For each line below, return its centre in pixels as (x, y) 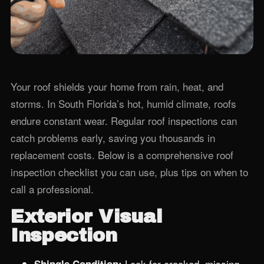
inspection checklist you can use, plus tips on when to (129, 172)
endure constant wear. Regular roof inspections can (124, 121)
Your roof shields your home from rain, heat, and (117, 86)
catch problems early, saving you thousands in (113, 138)
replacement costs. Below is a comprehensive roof (122, 155)
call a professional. (52, 189)
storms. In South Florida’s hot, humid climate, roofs (123, 103)
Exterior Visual (87, 217)
